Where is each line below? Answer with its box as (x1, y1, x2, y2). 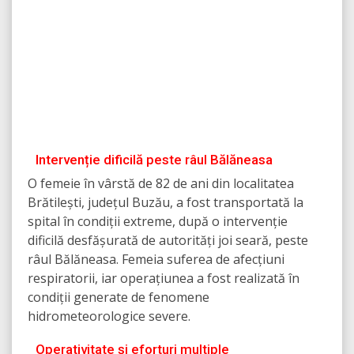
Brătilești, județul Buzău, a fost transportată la (28, 194, 303, 212)
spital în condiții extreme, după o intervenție (28, 213, 288, 231)
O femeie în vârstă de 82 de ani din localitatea (28, 175, 294, 193)
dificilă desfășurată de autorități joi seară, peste (28, 232, 308, 250)
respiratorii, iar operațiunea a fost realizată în (28, 269, 299, 288)
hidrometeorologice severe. (28, 307, 190, 326)
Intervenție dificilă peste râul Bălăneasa (36, 152, 273, 168)
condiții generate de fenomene (28, 288, 209, 307)
